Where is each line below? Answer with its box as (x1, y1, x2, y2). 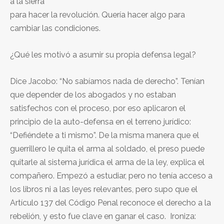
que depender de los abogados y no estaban (10, 89, 176, 99)
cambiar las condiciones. (10, 23, 100, 33)
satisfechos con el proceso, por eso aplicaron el (10, 103, 185, 113)
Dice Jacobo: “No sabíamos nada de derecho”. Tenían (10, 76, 204, 86)
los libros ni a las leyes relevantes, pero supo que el (10, 184, 197, 194)
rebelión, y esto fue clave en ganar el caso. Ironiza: (10, 211, 196, 221)
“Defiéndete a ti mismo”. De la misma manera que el (10, 130, 199, 140)
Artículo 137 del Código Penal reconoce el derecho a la (10, 197, 211, 207)
